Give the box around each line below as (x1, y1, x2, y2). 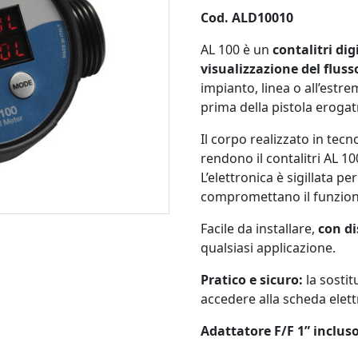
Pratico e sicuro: (201, 271, 303, 288)
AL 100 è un (201, 41, 272, 58)
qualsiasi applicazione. (201, 239, 336, 257)
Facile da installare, (201, 220, 318, 237)
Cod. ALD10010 (201, 9, 293, 26)
